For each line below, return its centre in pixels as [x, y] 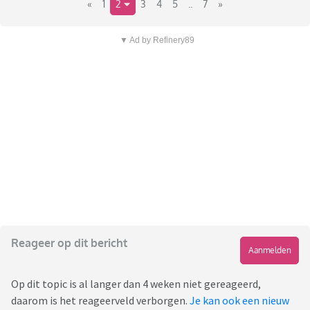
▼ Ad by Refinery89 [157, 40]
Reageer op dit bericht [69, 243]
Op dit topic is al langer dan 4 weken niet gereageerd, [136, 284]
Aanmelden [270, 250]
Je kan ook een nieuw [239, 301]
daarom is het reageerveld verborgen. [100, 301]
